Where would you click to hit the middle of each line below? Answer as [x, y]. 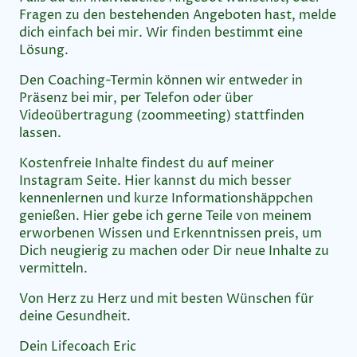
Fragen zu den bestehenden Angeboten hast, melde [178, 15]
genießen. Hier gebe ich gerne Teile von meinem [165, 216]
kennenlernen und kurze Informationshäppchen [166, 198]
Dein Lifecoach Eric [78, 346]
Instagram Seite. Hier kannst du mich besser [155, 180]
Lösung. [44, 50]
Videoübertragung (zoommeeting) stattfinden [162, 115]
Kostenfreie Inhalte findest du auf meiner [147, 163]
